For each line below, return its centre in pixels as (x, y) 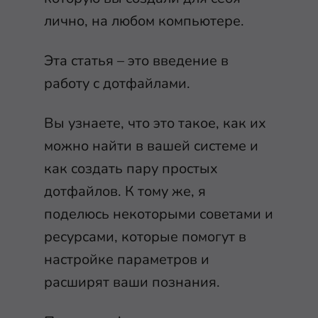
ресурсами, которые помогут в (145, 237)
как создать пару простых (131, 169)
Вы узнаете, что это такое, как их (155, 123)
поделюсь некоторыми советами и (159, 214)
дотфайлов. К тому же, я (125, 191)
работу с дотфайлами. (117, 83)
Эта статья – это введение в (136, 61)
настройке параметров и (127, 259)
